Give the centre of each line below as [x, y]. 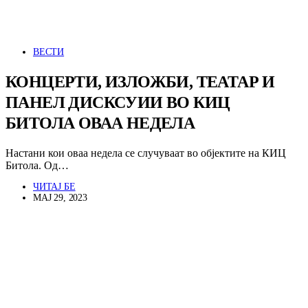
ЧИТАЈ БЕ [54, 186]
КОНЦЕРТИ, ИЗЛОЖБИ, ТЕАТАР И [140, 81]
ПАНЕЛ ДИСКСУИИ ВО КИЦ [118, 102]
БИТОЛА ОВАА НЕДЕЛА [100, 123]
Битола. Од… [37, 165]
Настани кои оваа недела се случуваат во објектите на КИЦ [146, 153]
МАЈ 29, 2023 [60, 197]
